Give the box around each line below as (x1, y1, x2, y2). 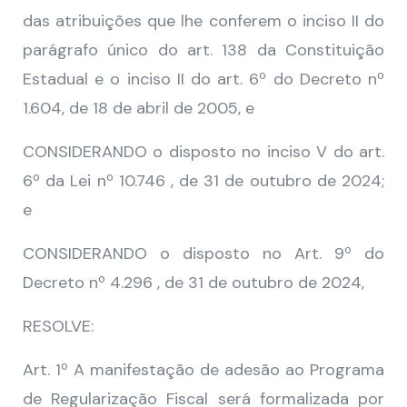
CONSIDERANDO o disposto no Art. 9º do (23, 243, 384, 264)
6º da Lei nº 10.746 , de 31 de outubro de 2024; (23, 170, 384, 192)
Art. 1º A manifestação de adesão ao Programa (23, 359, 384, 381)
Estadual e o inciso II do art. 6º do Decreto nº (23, 68, 384, 90)
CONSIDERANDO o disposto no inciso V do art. (23, 141, 384, 163)
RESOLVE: (23, 315, 94, 337)
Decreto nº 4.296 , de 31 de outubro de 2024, (23, 272, 364, 293)
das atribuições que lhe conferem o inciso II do (23, 10, 384, 32)
